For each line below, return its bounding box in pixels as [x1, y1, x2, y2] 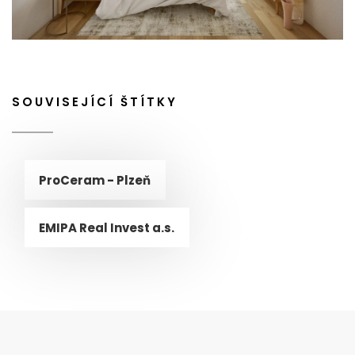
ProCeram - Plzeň [39, 171, 151, 189]
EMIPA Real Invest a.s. [39, 219, 174, 236]
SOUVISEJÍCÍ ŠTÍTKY [12, 93, 177, 110]
